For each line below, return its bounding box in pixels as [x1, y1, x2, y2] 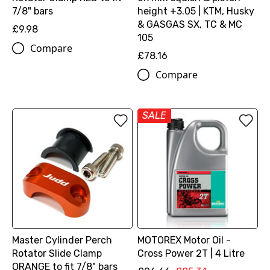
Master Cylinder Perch [12, 234, 112, 246]
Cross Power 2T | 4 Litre [137, 248, 245, 260]
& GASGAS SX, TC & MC [137, 19, 242, 31]
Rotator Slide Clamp [12, 248, 102, 260]
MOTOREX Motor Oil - [137, 234, 231, 246]
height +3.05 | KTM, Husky [137, 5, 254, 17]
